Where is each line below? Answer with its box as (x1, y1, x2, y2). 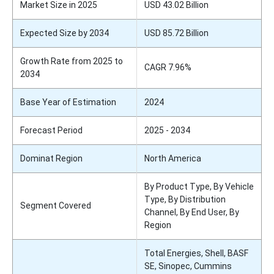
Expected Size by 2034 (20, 28, 109, 38)
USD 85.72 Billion (144, 28, 209, 38)
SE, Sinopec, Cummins (144, 261, 232, 271)
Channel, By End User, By (144, 207, 239, 217)
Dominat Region (20, 153, 83, 163)
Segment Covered (20, 200, 91, 210)
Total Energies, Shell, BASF (144, 248, 248, 258)
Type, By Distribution (144, 194, 226, 204)
